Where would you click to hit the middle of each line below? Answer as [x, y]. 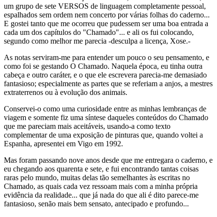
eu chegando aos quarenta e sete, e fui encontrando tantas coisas [101, 169]
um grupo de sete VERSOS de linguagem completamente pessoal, [105, 6]
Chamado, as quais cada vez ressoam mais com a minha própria [101, 186]
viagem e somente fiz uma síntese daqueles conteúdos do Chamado [106, 117]
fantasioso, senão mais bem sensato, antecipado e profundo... [96, 204]
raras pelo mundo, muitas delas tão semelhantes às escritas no [97, 178]
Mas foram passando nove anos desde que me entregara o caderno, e [108, 160]
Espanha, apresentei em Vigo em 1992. [63, 144]
